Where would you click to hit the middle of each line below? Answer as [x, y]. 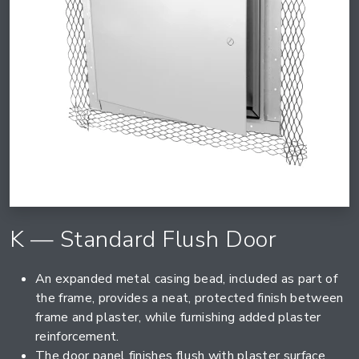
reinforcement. [77, 337]
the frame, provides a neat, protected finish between [190, 298]
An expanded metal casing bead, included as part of [187, 279]
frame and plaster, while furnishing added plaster [178, 317]
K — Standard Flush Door [143, 239]
